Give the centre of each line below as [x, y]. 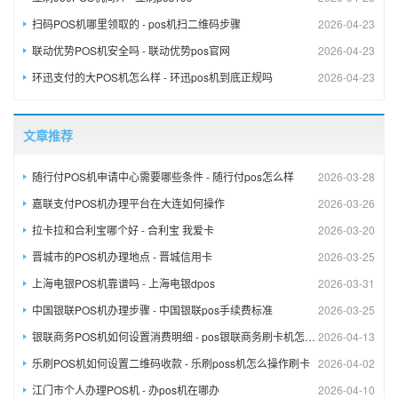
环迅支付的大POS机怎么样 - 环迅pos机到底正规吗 [152, 76]
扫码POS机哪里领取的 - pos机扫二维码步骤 [136, 23]
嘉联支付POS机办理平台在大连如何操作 [128, 203]
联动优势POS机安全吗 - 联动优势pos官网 [131, 50]
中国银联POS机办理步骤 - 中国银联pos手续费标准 [152, 309]
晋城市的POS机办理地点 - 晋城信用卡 [122, 256]
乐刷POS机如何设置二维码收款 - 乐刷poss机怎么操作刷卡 [171, 362]
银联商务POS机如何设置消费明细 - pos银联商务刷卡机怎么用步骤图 [168, 336]
